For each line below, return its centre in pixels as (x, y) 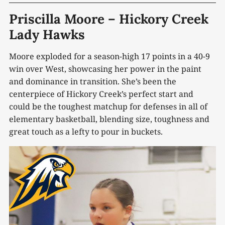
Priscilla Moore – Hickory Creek (109, 19)
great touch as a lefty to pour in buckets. (86, 131)
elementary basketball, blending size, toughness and (109, 119)
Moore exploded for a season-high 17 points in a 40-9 (109, 56)
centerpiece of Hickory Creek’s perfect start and (101, 94)
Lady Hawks (47, 34)
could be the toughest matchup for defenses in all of (108, 106)
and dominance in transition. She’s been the (93, 81)
